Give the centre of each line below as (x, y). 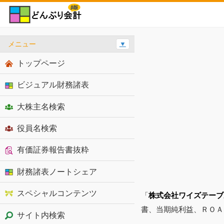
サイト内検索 (41, 215)
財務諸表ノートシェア (57, 171)
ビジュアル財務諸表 (53, 85)
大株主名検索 (41, 106)
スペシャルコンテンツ (57, 193)
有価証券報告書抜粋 (53, 150)
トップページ (41, 63)
